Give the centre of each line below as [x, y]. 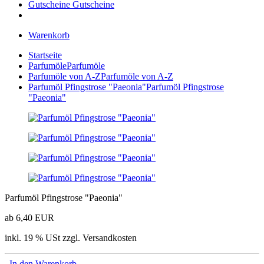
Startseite [45, 55]
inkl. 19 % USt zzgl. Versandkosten [71, 238]
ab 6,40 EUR [29, 218]
